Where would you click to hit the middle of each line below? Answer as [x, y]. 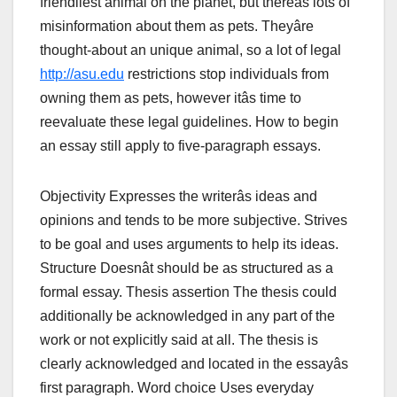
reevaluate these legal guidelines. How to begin [189, 121]
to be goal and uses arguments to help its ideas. [189, 244]
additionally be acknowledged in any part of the [187, 315]
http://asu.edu [82, 74]
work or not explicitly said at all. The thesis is [179, 339]
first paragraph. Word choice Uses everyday [177, 387]
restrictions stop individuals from [226, 74]
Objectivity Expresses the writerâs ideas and [179, 196]
